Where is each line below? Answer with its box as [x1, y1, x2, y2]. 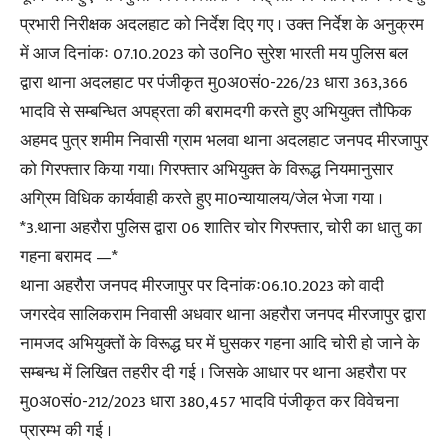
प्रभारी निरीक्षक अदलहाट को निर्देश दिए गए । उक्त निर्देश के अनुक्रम [20, 11, 424, 40]
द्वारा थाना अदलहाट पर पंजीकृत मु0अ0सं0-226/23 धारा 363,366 [20, 69, 408, 98]
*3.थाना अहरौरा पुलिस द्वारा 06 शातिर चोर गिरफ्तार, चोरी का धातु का [20, 214, 422, 243]
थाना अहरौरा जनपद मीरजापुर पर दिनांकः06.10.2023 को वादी [20, 272, 384, 301]
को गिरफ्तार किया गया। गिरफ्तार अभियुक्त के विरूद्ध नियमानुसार [20, 156, 393, 185]
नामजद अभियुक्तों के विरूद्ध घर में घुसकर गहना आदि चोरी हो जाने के [20, 330, 420, 359]
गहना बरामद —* [20, 243, 118, 272]
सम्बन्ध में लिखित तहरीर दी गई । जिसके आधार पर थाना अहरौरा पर [20, 359, 406, 388]
